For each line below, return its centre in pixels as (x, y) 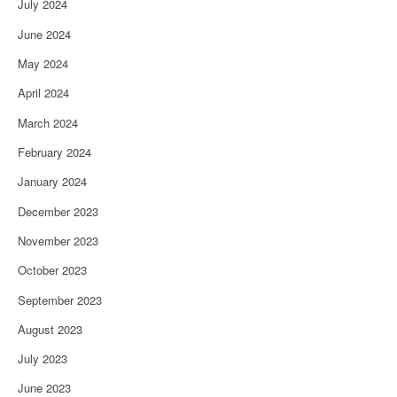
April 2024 (43, 93)
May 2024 (43, 64)
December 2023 (58, 211)
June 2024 (44, 34)
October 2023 (52, 270)
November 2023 (58, 240)
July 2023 (43, 359)
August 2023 (50, 329)
